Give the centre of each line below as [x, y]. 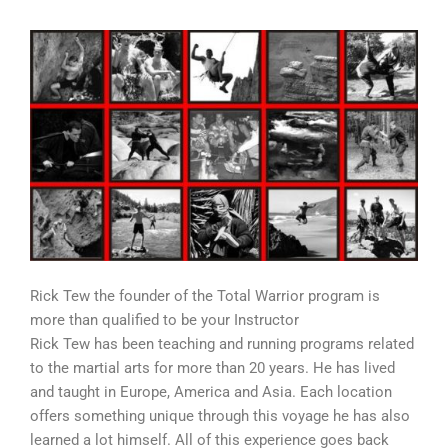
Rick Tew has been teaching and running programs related [222, 344]
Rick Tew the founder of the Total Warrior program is [205, 296]
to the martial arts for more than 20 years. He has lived [212, 368]
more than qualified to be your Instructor [164, 320]
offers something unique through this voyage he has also [220, 416]
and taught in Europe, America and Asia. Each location [211, 392]
